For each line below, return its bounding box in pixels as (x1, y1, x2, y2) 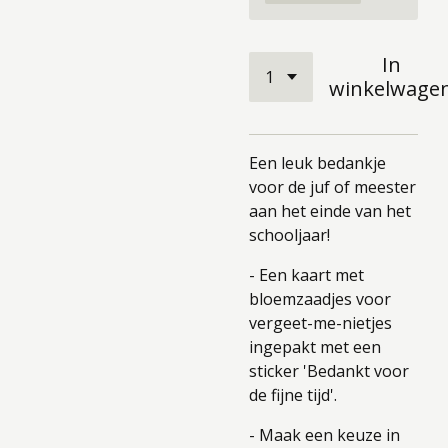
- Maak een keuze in (249, 424, 400, 446)
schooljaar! (249, 224, 330, 246)
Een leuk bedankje (249, 152, 386, 174)
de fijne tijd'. (249, 384, 341, 406)
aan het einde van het (249, 200, 411, 222)
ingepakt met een (249, 336, 381, 358)
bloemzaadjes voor (249, 288, 391, 310)
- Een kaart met (249, 264, 364, 286)
